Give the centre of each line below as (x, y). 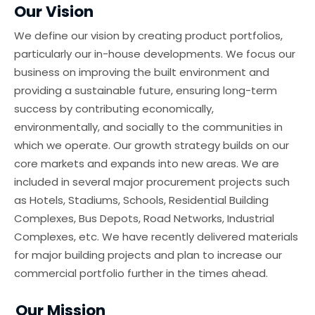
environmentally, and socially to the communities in (148, 127)
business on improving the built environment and (142, 72)
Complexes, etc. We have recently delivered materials (156, 236)
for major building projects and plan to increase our (148, 255)
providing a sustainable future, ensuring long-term (146, 90)
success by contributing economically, (114, 108)
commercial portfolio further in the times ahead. (141, 273)
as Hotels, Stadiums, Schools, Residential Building (141, 200)
